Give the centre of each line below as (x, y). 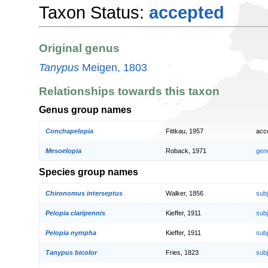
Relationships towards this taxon (129, 91)
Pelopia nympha (71, 232)
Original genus (79, 48)
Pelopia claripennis (75, 213)
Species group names (89, 171)
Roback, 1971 (186, 150)
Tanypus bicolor (71, 252)
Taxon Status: (94, 12)
